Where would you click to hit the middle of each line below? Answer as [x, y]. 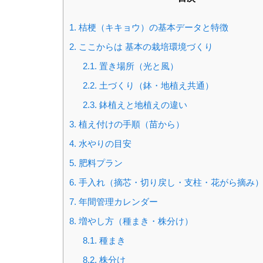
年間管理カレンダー [117, 202]
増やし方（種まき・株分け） [135, 221]
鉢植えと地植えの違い [142, 105]
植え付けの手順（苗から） [130, 124]
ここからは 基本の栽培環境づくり [145, 47]
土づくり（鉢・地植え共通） [155, 86]
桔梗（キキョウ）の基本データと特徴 [152, 28]
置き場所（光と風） [137, 66]
